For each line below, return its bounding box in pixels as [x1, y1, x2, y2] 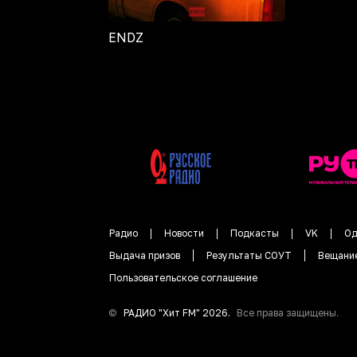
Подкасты [230, 227, 279, 240]
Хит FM [163, 307, 196, 320]
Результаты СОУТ [206, 249, 292, 262]
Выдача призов [109, 249, 180, 262]
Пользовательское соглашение [109, 272, 257, 284]
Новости [164, 227, 204, 240]
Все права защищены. [237, 307, 339, 320]
